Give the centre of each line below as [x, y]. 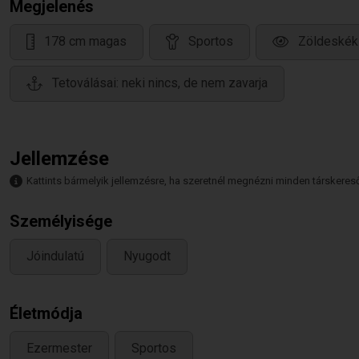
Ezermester [59, 349]
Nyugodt [147, 256]
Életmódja [46, 313]
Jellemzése [59, 159]
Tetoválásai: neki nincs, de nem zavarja [160, 83]
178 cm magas [85, 42]
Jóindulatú [55, 256]
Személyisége [61, 221]
